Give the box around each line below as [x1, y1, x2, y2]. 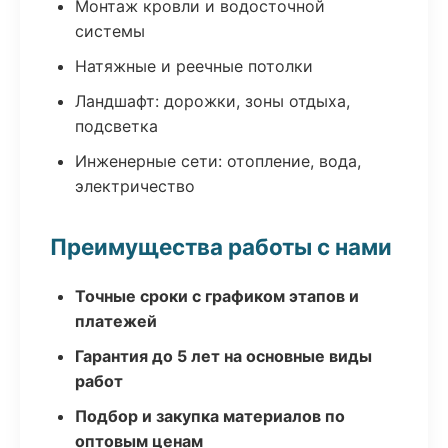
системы [75, 21, 145, 41]
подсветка [75, 116, 158, 136]
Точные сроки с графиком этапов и [75, 286, 359, 306]
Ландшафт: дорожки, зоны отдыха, [75, 91, 350, 111]
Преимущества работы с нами [50, 233, 392, 260]
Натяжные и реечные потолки [75, 56, 313, 76]
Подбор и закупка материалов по [75, 406, 345, 426]
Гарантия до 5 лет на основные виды [75, 346, 372, 366]
